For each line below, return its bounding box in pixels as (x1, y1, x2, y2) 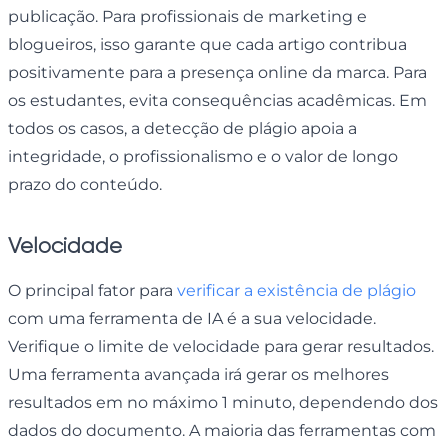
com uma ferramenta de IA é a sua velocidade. (8, 308, 376, 328)
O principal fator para (8, 280, 177, 300)
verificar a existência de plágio (177, 280, 416, 300)
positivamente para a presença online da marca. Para (8, 62, 427, 82)
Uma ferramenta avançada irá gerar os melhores (8, 364, 389, 384)
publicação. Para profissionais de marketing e (8, 6, 367, 26)
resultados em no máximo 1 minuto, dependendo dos (8, 392, 438, 412)
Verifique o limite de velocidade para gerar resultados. (8, 336, 434, 356)
